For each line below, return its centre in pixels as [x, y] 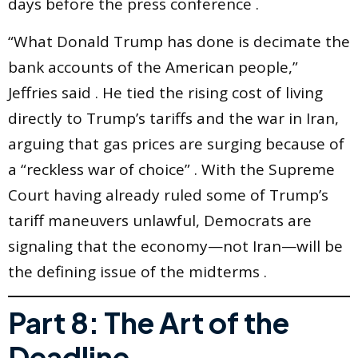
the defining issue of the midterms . [137, 271]
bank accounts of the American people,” [153, 67]
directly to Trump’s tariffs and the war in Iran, [173, 118]
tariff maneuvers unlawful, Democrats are [160, 220]
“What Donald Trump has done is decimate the [179, 41]
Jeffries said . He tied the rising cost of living [165, 92]
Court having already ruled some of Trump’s [168, 195]
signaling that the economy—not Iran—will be [175, 246]
